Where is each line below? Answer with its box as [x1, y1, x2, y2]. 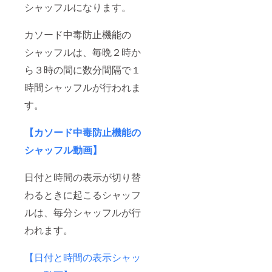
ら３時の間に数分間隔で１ [24, 62, 141, 76]
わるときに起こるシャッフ [24, 187, 141, 202]
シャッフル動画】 [24, 142, 102, 157]
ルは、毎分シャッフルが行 [24, 205, 141, 219]
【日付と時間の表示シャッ [24, 250, 141, 264]
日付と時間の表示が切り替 [24, 169, 141, 184]
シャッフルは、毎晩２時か [24, 44, 141, 59]
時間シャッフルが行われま [24, 80, 141, 94]
